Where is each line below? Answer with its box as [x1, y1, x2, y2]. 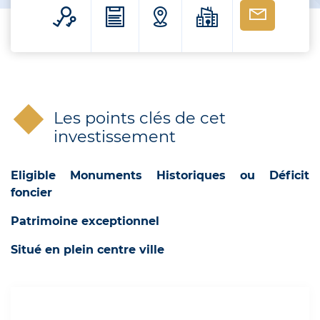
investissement [54, 126, 176, 147]
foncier [11, 186, 52, 200]
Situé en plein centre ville [11, 243, 168, 257]
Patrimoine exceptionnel [11, 214, 159, 229]
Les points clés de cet [54, 108, 226, 129]
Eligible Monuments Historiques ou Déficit [11, 169, 309, 183]
